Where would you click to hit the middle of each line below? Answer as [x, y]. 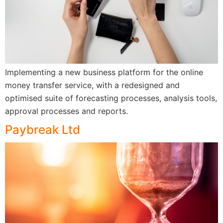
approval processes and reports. [66, 111]
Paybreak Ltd [43, 129]
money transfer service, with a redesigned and [92, 85]
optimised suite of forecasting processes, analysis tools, [111, 98]
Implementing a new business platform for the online [104, 72]
